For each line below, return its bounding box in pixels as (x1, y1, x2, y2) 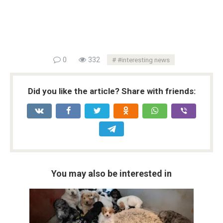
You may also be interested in (51, 168, 172, 179)
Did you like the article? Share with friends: (27, 86, 196, 96)
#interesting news (117, 55, 170, 64)
